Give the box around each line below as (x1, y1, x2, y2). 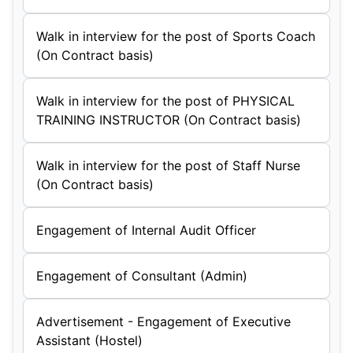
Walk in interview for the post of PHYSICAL (36, 93, 295, 109)
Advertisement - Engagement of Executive (36, 314, 291, 329)
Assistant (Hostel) (36, 333, 143, 348)
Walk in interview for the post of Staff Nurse (36, 158, 300, 173)
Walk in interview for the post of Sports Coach (36, 28, 315, 44)
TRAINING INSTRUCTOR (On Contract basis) (36, 112, 301, 128)
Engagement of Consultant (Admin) (36, 268, 247, 284)
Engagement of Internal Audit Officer (36, 222, 256, 238)
